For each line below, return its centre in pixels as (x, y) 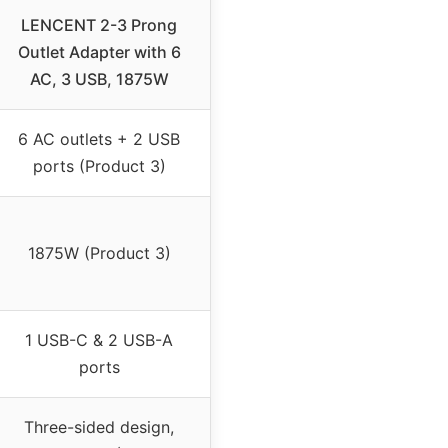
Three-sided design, (99, 427)
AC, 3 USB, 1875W (99, 79)
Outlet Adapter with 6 (99, 52)
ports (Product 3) (99, 166)
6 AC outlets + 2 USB (99, 139)
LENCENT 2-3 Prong (99, 25)
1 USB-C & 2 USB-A (99, 340)
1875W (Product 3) (99, 253)
